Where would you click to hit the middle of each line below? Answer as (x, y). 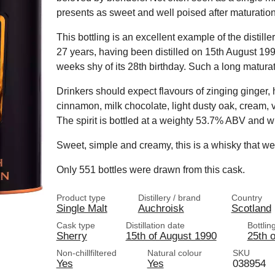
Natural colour (174, 253)
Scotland (251, 208)
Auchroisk (161, 208)
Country (246, 198)
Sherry (72, 236)
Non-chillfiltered (86, 253)
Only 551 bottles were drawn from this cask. (150, 170)
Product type (81, 198)
